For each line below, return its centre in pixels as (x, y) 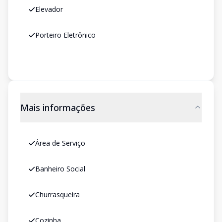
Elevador (49, 9)
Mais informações (58, 108)
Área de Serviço (60, 143)
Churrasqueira (57, 194)
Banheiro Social (60, 169)
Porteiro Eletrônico (65, 35)
